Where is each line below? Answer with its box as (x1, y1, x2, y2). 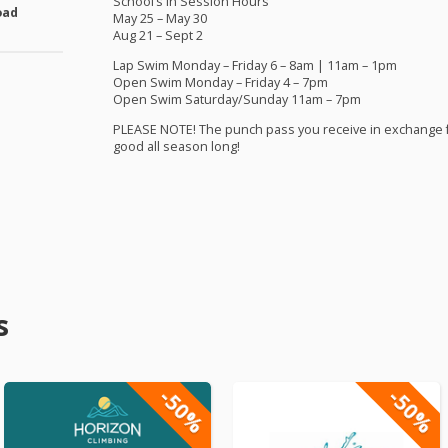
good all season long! (112, 137, 240, 155)
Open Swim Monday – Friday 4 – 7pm (112, 74, 328, 92)
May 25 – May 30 (112, 10, 207, 28)
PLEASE (112, 120, 157, 138)
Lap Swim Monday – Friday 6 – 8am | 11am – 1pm (112, 57, 397, 75)
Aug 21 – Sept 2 (112, 27, 203, 45)
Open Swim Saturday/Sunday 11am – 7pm (112, 91, 361, 109)
